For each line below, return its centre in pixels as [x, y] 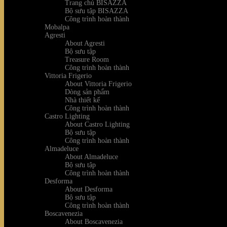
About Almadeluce [91, 157]
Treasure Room [87, 59]
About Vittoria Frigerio [98, 84]
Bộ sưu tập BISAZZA [97, 11]
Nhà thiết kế [82, 100]
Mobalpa [57, 27]
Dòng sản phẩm [87, 92]
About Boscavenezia [94, 221]
